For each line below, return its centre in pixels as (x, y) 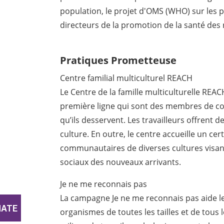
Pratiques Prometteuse (118, 60)
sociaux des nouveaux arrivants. (121, 162)
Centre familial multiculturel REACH (126, 78)
